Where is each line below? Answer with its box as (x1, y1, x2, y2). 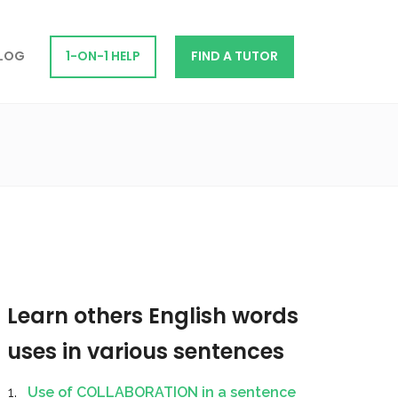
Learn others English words (7, 301, 298, 330)
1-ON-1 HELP (65, 47, 140, 66)
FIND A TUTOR (191, 47, 278, 66)
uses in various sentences (7, 337, 284, 366)
